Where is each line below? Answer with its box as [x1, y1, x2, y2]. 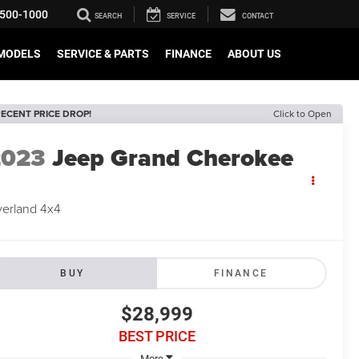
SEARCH [95, 12, 122, 21]
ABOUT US [228, 47, 281, 61]
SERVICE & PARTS [57, 47, 149, 61]
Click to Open [273, 107, 332, 120]
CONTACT [242, 12, 273, 21]
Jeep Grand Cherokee [52, 140, 294, 176]
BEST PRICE [118, 328, 196, 345]
